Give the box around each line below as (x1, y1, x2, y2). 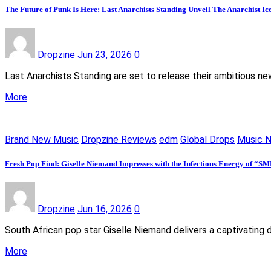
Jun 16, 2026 (77, 203, 132, 215)
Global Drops (180, 134, 235, 146)
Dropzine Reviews (81, 134, 157, 146)
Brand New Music (5, 134, 79, 146)
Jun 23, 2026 (77, 49, 132, 61)
